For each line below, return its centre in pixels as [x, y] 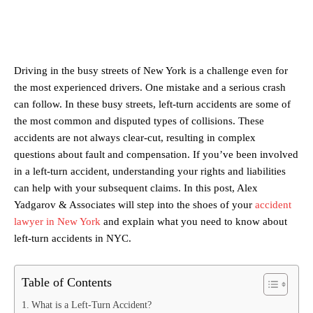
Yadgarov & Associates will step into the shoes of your [134, 205]
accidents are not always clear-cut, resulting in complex [135, 138]
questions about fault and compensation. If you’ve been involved [156, 155]
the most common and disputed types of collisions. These [139, 121]
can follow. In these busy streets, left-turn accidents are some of [152, 104]
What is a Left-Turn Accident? [91, 305]
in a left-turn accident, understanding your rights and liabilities [150, 172]
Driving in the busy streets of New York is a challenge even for [151, 71]
